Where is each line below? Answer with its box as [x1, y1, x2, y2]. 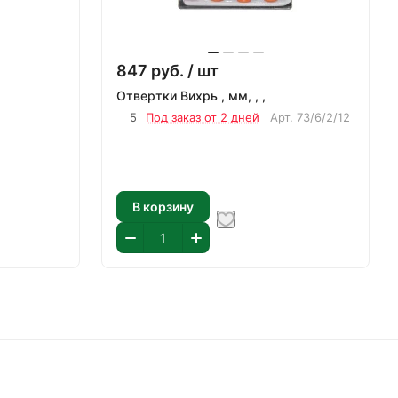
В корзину [132, 198, 194, 214]
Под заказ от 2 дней [146, 110, 259, 124]
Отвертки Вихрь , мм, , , [116, 88, 266, 103]
